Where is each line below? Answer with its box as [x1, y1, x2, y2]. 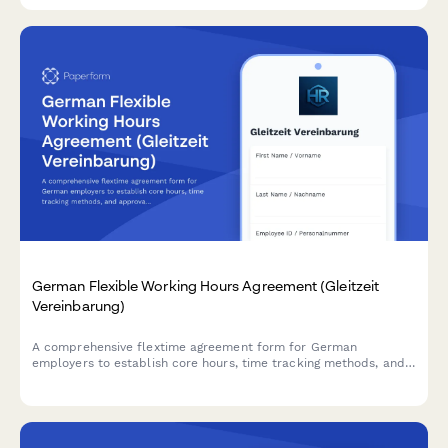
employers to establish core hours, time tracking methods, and [32, 356, 405, 371]
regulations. [32, 388, 100, 403]
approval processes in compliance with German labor [32, 372, 351, 387]
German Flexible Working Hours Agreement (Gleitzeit [32, 276, 379, 294]
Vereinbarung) [32, 296, 126, 314]
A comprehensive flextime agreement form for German [32, 340, 357, 355]
